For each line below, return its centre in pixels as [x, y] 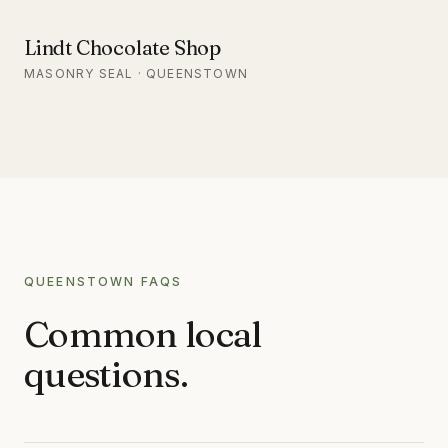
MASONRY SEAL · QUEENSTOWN [136, 73]
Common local [143, 334]
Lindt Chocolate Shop [122, 47]
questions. [106, 374]
